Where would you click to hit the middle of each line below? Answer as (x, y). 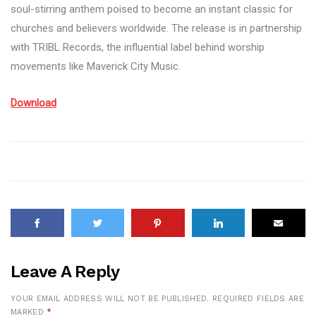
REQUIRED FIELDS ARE (258, 299)
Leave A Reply (65, 272)
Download (34, 103)
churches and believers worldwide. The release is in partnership (156, 29)
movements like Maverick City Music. (96, 67)
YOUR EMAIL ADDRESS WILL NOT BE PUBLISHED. (110, 299)
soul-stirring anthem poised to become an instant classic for (152, 10)
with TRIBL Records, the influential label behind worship (138, 48)
